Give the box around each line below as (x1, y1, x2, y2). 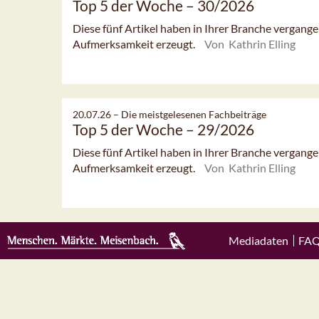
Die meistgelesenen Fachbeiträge (121, 108, 266, 120)
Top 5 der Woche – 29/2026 (73, 120, 254, 138)
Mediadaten (228, 234, 288, 247)
